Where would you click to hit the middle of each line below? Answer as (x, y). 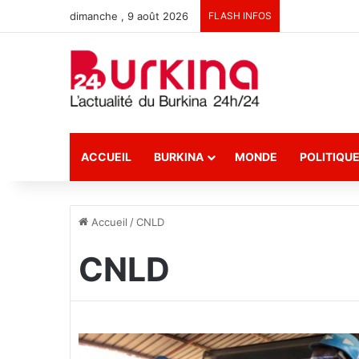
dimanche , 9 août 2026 (129, 16)
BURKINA (179, 157)
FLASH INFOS (240, 16)
